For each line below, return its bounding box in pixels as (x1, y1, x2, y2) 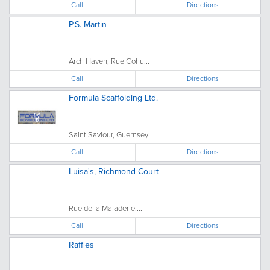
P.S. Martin (69, 17, 107, 31)
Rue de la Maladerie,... (69, 202, 142, 214)
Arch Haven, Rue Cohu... (69, 55, 149, 67)
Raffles (69, 238, 94, 251)
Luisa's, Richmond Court (69, 165, 159, 178)
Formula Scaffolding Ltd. (69, 91, 158, 104)
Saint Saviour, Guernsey (69, 128, 148, 140)
